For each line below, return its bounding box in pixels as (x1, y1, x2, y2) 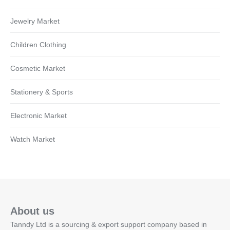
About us (10, 205, 54, 217)
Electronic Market (10, 111, 67, 120)
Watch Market (10, 135, 55, 144)
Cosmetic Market (10, 64, 65, 73)
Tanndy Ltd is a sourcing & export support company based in (10, 220, 207, 229)
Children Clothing (10, 41, 66, 49)
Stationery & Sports (10, 88, 73, 97)
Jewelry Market (10, 17, 60, 26)
